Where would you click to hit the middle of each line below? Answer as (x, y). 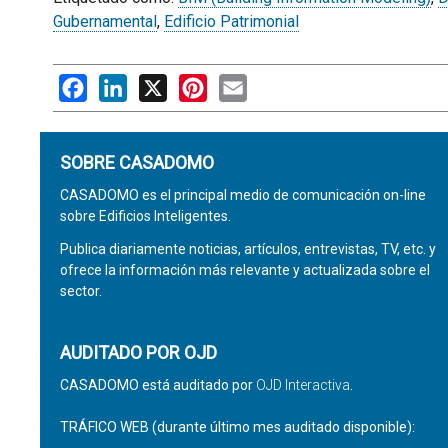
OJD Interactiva (302, 385)
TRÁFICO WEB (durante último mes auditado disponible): (237, 427)
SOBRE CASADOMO (136, 162)
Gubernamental (104, 21)
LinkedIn (156, 83)
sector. (80, 291)
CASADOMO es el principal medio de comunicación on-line (242, 195)
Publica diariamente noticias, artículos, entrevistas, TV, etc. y (247, 249)
